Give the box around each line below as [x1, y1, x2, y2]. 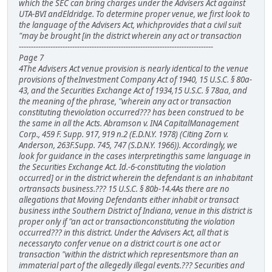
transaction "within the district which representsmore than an [19, 248, 239, 260]
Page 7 [19, 52, 44, 63]
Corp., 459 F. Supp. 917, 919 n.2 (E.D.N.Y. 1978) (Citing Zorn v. [19, 128, 228, 140]
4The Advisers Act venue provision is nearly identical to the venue [19, 63, 248, 74]
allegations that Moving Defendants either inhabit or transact [19, 194, 239, 205]
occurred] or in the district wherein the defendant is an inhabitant [19, 172, 253, 183]
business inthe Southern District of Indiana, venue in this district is [19, 205, 253, 216]
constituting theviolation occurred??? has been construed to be [19, 106, 244, 118]
